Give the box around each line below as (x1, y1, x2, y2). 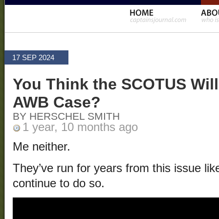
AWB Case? (13, 93, 101, 111)
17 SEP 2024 (12, 53, 54, 62)
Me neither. (13, 140, 70, 153)
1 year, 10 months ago (22, 121, 138, 134)
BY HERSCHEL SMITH (13, 110, 120, 123)
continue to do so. (13, 177, 105, 190)
